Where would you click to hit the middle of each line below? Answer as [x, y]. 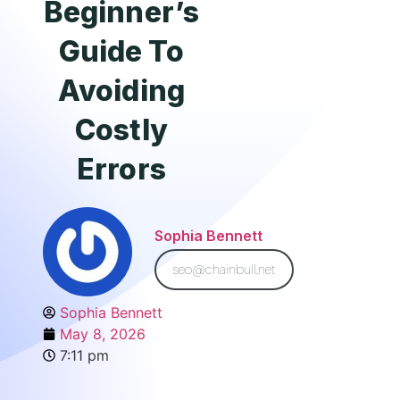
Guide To [121, 51]
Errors [121, 169]
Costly [121, 130]
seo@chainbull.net [224, 269]
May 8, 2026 [103, 334]
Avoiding [121, 91]
